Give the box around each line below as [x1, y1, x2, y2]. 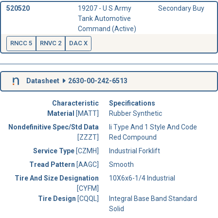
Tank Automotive [77, 15, 131, 23]
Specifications [109, 99, 155, 108]
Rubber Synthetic [109, 109, 162, 118]
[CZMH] [76, 147, 99, 155]
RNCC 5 [10, 39, 32, 47]
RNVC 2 [39, 39, 61, 47]
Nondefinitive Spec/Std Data [8, 123, 99, 131]
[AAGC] [76, 161, 99, 169]
